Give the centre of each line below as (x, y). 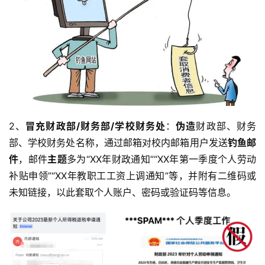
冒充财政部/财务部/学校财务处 (96, 126)
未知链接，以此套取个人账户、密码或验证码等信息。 (122, 193)
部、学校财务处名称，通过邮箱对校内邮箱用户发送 (118, 143)
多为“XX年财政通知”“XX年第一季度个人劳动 (162, 159)
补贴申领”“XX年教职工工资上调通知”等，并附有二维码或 (132, 176)
